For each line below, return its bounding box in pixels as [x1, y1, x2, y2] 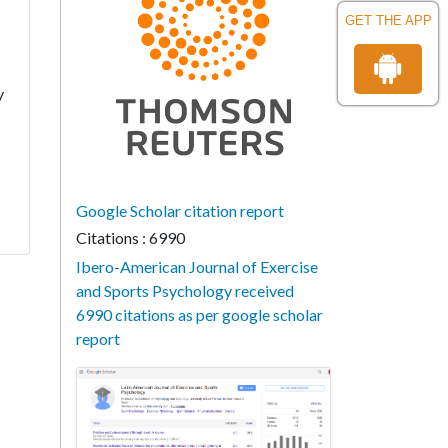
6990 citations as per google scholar [76, 305, 323, 324]
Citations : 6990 [76, 228, 185, 247]
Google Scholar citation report [76, 201, 284, 220]
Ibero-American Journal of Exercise [76, 257, 318, 276]
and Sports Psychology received [76, 281, 294, 300]
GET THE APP [344, 13, 432, 28]
